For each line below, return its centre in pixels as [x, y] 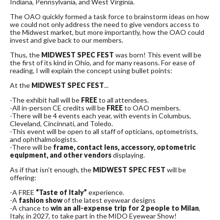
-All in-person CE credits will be [58, 108]
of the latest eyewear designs [110, 200]
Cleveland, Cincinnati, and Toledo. [61, 124]
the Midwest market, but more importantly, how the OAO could [107, 32]
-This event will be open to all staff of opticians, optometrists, [104, 132]
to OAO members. [152, 108]
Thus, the [26, 55]
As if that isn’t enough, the [51, 170]
